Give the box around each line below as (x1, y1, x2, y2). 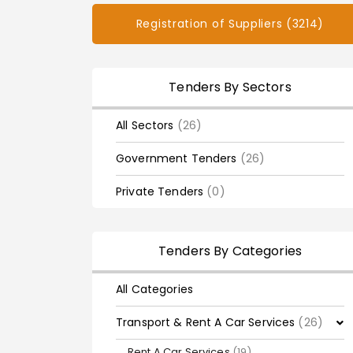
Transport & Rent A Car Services (116, 314, 299, 330)
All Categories (116, 281, 193, 297)
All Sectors (116, 117, 177, 133)
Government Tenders (116, 150, 240, 166)
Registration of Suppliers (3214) (136, 16, 325, 32)
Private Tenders (116, 184, 207, 199)
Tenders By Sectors (169, 78, 292, 96)
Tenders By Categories (158, 242, 302, 260)
